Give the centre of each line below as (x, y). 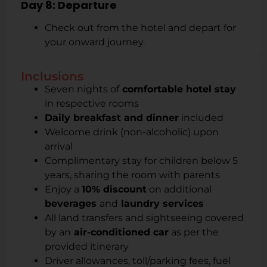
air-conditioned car (120, 232)
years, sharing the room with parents (132, 175)
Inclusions (52, 76)
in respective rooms (92, 103)
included (201, 117)
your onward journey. (95, 42)
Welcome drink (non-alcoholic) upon (132, 132)
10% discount (114, 189)
